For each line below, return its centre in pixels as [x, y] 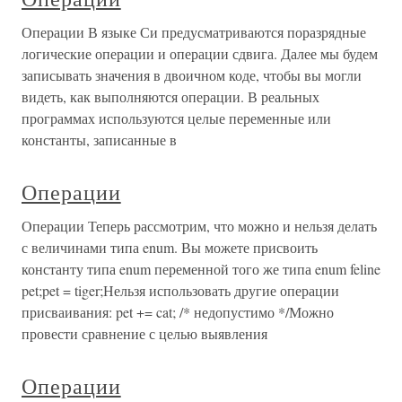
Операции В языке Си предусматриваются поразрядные [194, 32]
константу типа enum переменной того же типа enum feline [201, 269]
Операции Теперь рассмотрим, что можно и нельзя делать [199, 226]
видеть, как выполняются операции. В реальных [170, 96]
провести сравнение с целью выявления [144, 333]
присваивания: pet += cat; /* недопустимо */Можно [178, 312]
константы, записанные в [99, 140]
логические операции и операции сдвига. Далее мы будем [200, 53]
